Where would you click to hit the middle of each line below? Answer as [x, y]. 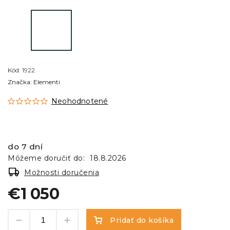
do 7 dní [25, 146]
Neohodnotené [80, 101]
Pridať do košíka [142, 220]
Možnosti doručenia [62, 172]
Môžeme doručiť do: [46, 158]
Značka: [21, 82]
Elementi [47, 82]
